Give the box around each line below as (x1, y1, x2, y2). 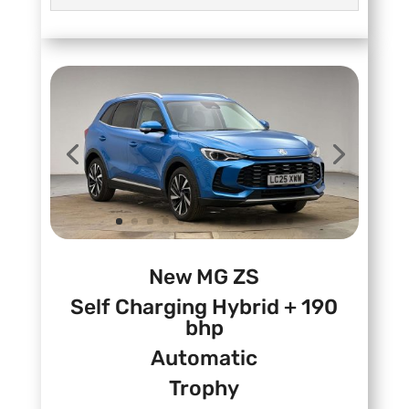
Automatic (151, 345, 258, 372)
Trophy (169, 375, 240, 402)
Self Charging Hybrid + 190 (70, 294, 339, 320)
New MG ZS (149, 264, 260, 290)
